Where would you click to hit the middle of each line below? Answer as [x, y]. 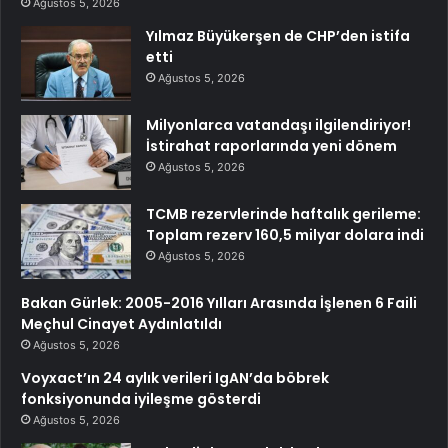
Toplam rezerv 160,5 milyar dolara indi [285, 234]
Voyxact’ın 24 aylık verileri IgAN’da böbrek [175, 377]
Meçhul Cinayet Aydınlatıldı [121, 323]
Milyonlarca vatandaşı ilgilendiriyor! [278, 124]
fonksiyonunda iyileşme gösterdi [141, 398]
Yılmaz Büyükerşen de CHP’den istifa [278, 35]
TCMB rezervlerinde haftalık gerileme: [283, 213]
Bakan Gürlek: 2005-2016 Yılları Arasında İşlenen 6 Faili [219, 302]
